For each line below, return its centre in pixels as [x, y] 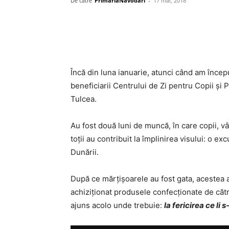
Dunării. [85, 152]
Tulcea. [84, 99]
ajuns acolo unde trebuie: [117, 205]
